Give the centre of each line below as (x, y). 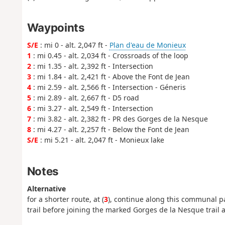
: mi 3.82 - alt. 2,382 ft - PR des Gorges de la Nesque (119, 119)
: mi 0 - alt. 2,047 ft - (74, 45)
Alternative (46, 189)
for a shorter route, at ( (65, 199)
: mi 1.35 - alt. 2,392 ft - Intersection (92, 66)
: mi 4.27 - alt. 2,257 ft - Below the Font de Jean (110, 130)
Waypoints (56, 28)
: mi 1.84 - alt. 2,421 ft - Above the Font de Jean (110, 77)
